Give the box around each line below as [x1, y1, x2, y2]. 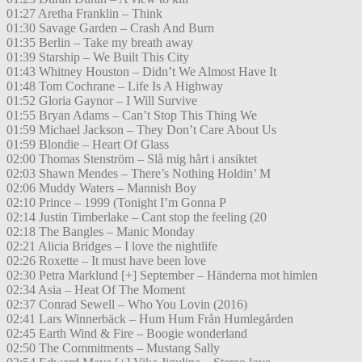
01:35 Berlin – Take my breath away [6, 36, 193, 50]
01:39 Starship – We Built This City [6, 50, 189, 65]
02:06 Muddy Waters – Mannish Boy [6, 181, 196, 196]
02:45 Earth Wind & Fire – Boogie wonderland [6, 326, 247, 341]
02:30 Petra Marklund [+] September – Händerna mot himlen [6, 268, 318, 283]
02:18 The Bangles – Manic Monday [6, 225, 195, 239]
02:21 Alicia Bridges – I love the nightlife [6, 239, 217, 254]
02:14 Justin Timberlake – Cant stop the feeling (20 [6, 210, 267, 225]
